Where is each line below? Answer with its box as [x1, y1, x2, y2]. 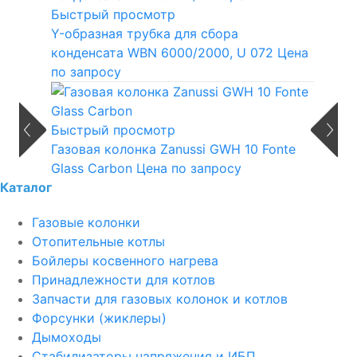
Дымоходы [32, 329, 101, 346]
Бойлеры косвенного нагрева [32, 253, 218, 269]
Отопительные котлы [32, 233, 165, 250]
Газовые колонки [32, 214, 140, 231]
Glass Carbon [51, 160, 132, 177]
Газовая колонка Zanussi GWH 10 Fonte [51, 141, 296, 158]
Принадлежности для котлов [32, 272, 215, 288]
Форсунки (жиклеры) [32, 310, 167, 327]
